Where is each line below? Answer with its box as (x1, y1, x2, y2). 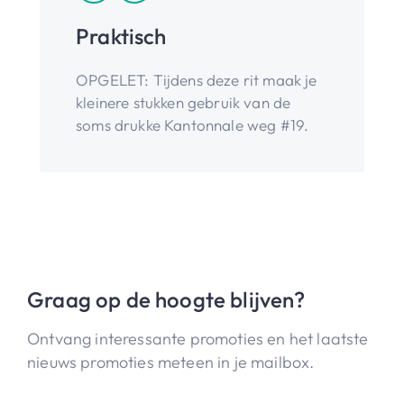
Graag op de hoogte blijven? (27, 286, 306, 313)
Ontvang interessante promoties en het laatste (27, 328, 369, 349)
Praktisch (76, 23, 167, 50)
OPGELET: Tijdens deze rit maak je (76, 70, 317, 89)
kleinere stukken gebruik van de (76, 93, 291, 112)
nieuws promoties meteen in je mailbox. (27, 352, 315, 372)
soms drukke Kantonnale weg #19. (76, 115, 309, 134)
